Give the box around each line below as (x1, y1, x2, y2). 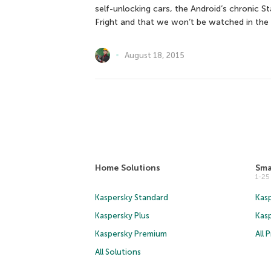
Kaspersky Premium (95, 229, 167, 238)
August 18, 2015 (125, 50, 184, 60)
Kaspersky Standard (95, 192, 168, 202)
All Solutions (95, 247, 141, 256)
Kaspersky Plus (95, 211, 149, 220)
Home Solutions (95, 162, 160, 173)
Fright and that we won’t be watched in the (95, 16, 269, 27)
